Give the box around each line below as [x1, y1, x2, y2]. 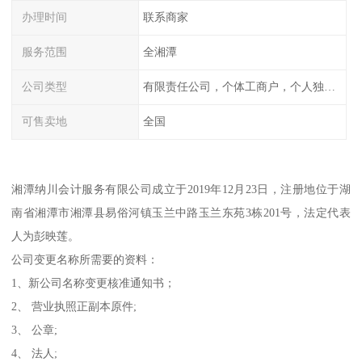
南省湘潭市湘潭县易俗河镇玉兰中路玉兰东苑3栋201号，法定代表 [11, 206, 351, 220]
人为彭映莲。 [11, 229, 80, 243]
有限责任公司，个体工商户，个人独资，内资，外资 [323, 80, 335, 94]
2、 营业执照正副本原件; [11, 300, 137, 314]
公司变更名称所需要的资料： [11, 253, 159, 267]
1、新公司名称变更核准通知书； [11, 276, 176, 290]
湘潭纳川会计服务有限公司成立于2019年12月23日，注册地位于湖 [11, 183, 351, 196]
